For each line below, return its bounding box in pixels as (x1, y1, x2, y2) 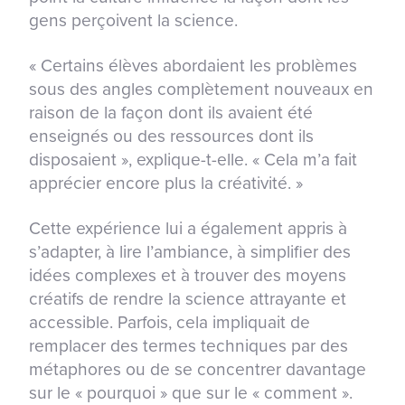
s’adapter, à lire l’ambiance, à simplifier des (29, 240, 351, 262)
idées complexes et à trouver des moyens (29, 264, 346, 286)
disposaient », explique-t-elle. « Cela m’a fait (29, 148, 357, 170)
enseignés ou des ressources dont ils (29, 125, 314, 146)
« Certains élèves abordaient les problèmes (29, 54, 357, 76)
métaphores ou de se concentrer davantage (29, 358, 366, 380)
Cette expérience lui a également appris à (29, 217, 347, 239)
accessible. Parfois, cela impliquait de (29, 311, 310, 333)
